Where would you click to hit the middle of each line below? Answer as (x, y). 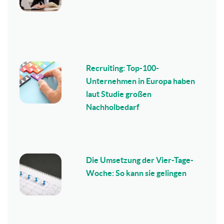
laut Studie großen (119, 94)
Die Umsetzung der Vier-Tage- (140, 160)
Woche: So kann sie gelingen (136, 173)
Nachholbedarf (113, 107)
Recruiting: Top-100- (123, 68)
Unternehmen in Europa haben (141, 81)
